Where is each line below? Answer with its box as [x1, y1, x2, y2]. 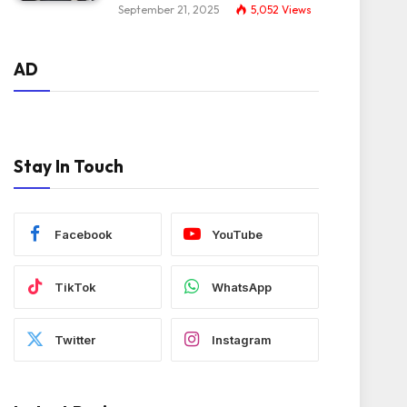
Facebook [55, 226, 113, 242]
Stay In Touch [14, 155, 124, 177]
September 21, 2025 [118, 3, 219, 16]
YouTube [212, 226, 263, 242]
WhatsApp [212, 279, 272, 294]
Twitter [55, 332, 95, 347]
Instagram [212, 332, 272, 347]
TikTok [55, 279, 96, 294]
